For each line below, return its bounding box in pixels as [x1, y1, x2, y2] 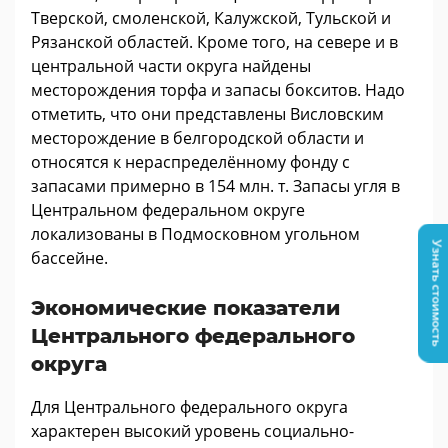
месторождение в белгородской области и [31, 127, 364, 150]
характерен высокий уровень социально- [31, 419, 354, 442]
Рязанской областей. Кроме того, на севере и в [31, 31, 398, 54]
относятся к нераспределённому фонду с [31, 151, 350, 174]
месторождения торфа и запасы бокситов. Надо [31, 79, 405, 102]
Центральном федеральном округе [31, 199, 305, 222]
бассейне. [31, 247, 108, 270]
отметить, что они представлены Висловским [31, 103, 384, 126]
